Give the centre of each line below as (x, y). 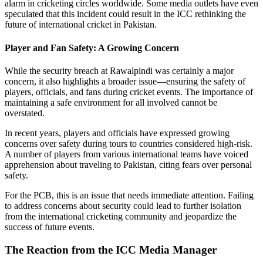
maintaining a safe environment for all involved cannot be (111, 102)
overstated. (25, 113)
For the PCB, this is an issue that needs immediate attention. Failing (129, 195)
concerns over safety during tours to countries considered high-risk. (129, 144)
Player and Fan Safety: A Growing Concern (92, 48)
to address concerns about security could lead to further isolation (123, 206)
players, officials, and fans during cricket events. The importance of (129, 92)
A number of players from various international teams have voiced (127, 154)
